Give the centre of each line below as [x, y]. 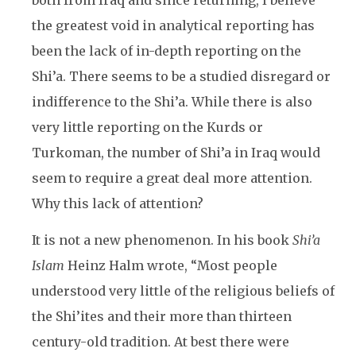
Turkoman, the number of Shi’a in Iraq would [176, 153]
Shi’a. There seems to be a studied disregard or [181, 76]
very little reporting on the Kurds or [147, 127]
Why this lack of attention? [118, 203]
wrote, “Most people [212, 265]
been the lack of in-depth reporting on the [166, 51]
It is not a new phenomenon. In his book [162, 240]
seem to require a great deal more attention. [172, 178]
